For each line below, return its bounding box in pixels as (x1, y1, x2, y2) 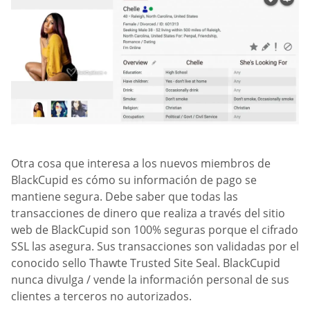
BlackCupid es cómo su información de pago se (11, 172, 257, 188)
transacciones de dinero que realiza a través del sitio (11, 206, 285, 221)
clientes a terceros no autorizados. (11, 289, 192, 304)
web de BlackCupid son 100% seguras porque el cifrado (11, 222, 298, 238)
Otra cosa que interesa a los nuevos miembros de (11, 156, 271, 172)
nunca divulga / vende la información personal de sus (11, 272, 289, 288)
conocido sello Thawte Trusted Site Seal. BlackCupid (11, 255, 280, 271)
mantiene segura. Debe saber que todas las (11, 189, 238, 205)
